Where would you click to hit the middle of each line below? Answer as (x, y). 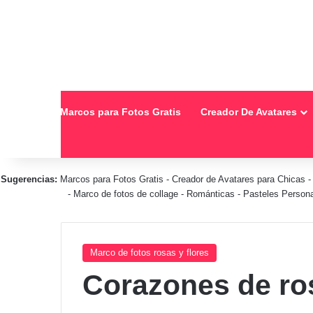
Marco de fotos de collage (127, 194)
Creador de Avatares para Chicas (239, 179)
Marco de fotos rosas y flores (150, 253)
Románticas (212, 194)
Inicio (27, 112)
